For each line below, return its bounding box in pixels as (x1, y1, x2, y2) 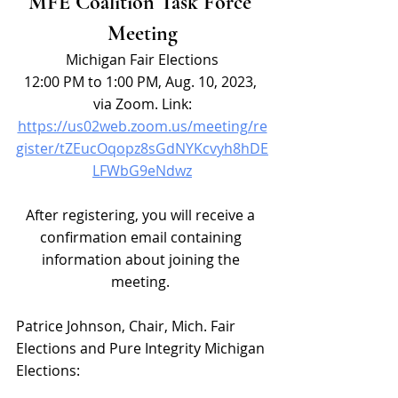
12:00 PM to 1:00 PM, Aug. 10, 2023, (24, 71, 260, 92)
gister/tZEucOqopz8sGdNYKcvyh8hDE (16, 138, 268, 158)
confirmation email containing (39, 227, 245, 247)
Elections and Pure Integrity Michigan (16, 338, 268, 358)
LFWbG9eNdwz (92, 160, 192, 180)
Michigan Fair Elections (66, 49, 219, 69)
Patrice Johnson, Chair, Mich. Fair (16, 315, 239, 336)
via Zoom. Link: (92, 93, 192, 114)
